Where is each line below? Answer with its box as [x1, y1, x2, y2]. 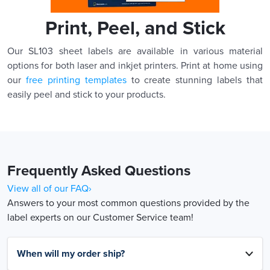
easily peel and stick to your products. [7, 88, 166, 101]
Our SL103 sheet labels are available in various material [7, 45, 263, 57]
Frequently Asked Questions [7, 162, 190, 180]
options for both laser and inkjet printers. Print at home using [7, 59, 263, 72]
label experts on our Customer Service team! [7, 211, 193, 224]
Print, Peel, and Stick [45, 16, 225, 40]
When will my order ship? [17, 247, 125, 260]
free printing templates [25, 74, 127, 86]
